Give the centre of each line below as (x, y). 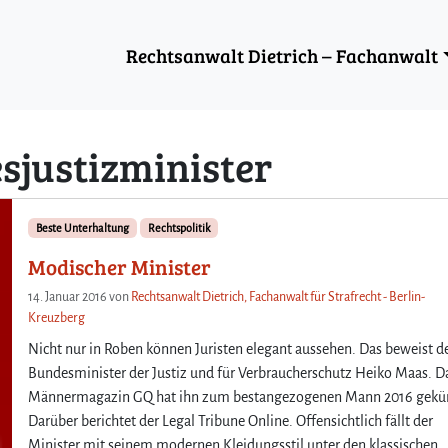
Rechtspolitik (178, 227)
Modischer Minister (120, 266)
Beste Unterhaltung (83, 227)
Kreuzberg (57, 317)
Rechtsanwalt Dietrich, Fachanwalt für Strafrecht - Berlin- (278, 296)
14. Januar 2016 (68, 296)
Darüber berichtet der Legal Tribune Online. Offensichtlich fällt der (231, 420)
